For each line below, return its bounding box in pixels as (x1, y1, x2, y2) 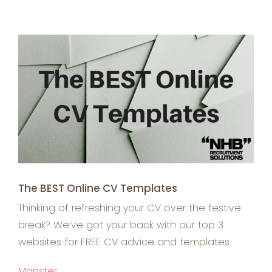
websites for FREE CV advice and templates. (18, 235, 231, 250)
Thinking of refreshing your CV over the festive (18, 201, 241, 216)
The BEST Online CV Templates (18, 180, 177, 195)
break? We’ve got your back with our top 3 (18, 218, 223, 233)
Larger (18, 52, 47, 66)
